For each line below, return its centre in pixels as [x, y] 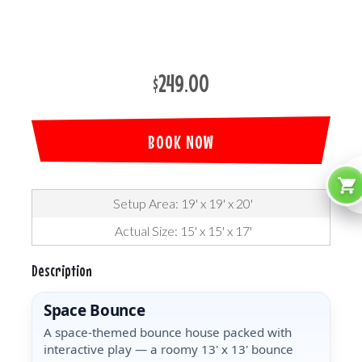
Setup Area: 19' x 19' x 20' [183, 203]
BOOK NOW [181, 142]
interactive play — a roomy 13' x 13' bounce [168, 349]
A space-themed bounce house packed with [168, 332]
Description [62, 270]
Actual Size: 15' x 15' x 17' [183, 231]
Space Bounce [95, 310]
